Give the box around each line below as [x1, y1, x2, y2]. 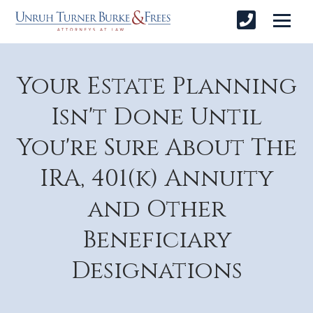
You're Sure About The [16, 131, 297, 164]
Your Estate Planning [16, 70, 297, 103]
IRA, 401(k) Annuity [40, 162, 273, 195]
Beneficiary [82, 224, 231, 256]
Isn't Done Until [51, 101, 262, 133]
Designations [71, 254, 242, 287]
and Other [87, 193, 226, 226]
